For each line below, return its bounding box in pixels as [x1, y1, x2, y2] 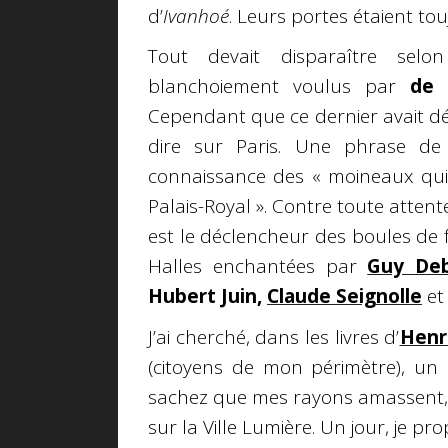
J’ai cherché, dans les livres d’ [148, 323, 400, 350]
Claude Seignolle [267, 283, 422, 310]
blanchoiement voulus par [148, 73, 397, 100]
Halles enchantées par [148, 253, 357, 280]
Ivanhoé [163, 2, 229, 29]
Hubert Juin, [148, 283, 262, 310]
